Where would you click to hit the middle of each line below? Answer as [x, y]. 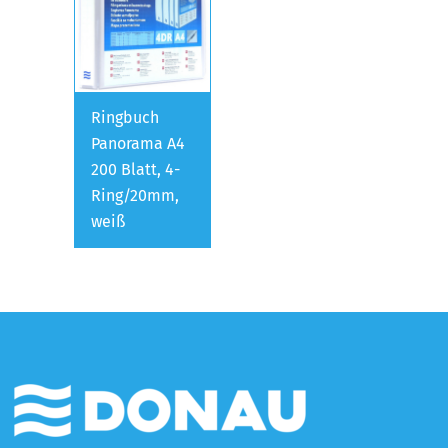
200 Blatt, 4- [135, 169]
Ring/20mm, [135, 195]
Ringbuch [125, 117]
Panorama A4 [138, 143]
